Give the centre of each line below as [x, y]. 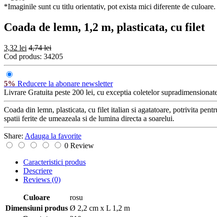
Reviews [38, 179]
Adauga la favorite [53, 136]
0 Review [79, 145]
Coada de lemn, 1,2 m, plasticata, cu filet [104, 27]
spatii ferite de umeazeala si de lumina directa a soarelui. [89, 118]
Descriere [38, 170]
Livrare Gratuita [28, 92]
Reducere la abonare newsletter [64, 83]
